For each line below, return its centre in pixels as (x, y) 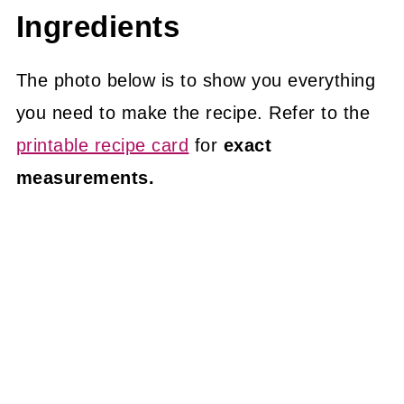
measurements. (85, 178)
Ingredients (98, 27)
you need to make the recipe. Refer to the (193, 113)
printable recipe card (102, 145)
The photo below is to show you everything (196, 80)
